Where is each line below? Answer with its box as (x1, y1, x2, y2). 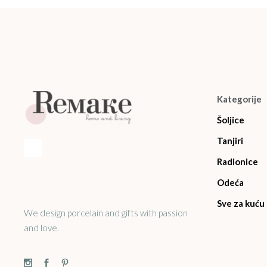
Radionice (216, 156, 258, 167)
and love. (24, 222, 59, 234)
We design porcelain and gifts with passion (24, 207, 188, 219)
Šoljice (216, 114, 244, 126)
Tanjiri (216, 135, 243, 147)
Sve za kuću (216, 198, 265, 209)
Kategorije (216, 94, 262, 105)
